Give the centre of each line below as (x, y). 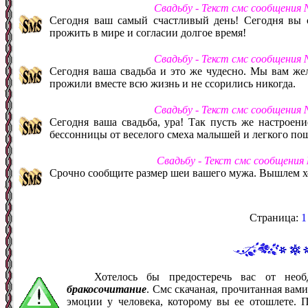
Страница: (275, 217)
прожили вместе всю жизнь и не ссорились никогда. (173, 83)
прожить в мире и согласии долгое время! (148, 32)
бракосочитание (107, 289)
